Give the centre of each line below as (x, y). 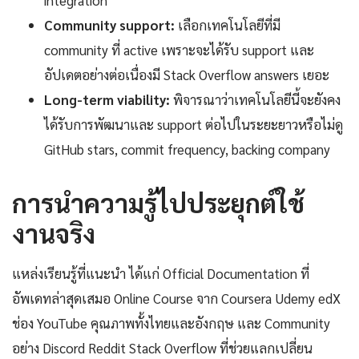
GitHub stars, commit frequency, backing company (187, 149)
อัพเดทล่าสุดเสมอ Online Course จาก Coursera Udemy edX (176, 298)
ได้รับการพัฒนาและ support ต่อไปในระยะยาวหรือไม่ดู (194, 125)
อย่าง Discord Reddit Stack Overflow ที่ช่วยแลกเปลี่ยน (162, 348)
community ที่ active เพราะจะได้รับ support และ (179, 50)
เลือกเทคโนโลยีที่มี (228, 25)
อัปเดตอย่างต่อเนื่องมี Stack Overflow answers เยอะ (187, 75)
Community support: (109, 25)
